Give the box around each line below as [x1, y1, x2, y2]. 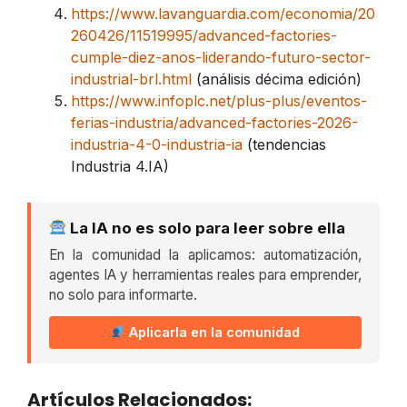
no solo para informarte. [49, 285, 197, 303]
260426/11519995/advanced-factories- [71, 25, 337, 45]
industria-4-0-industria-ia [71, 134, 243, 154]
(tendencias [243, 134, 326, 154]
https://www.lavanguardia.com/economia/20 [71, 4, 375, 23]
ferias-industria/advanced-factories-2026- [71, 113, 358, 132]
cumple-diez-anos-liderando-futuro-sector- [71, 47, 371, 66]
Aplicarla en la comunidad [125, 323, 301, 340]
